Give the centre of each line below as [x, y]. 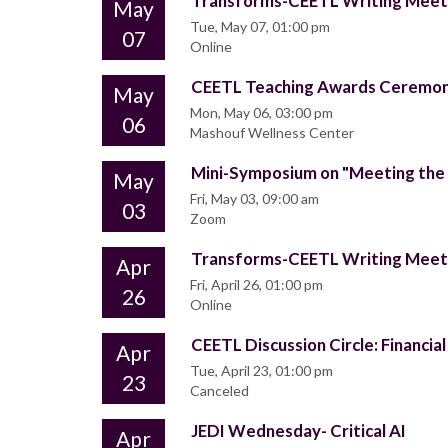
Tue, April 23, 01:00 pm [261, 371]
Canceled [219, 391]
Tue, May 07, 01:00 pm [260, 27]
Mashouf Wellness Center [272, 133]
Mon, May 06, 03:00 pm [261, 113]
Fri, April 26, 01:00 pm [256, 285]
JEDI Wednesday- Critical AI [298, 431]
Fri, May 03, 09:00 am [254, 199]
